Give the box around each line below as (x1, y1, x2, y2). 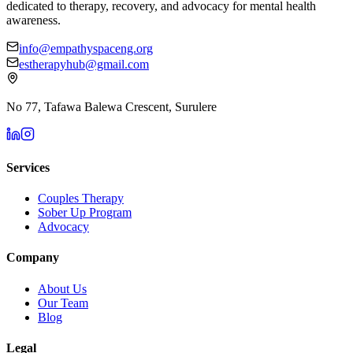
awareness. (6, 13, 61, 27)
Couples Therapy (38, 191, 124, 206)
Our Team (38, 295, 88, 310)
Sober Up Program (38, 206, 132, 220)
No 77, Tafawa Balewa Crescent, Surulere (6, 99, 217, 113)
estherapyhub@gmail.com (19, 57, 149, 71)
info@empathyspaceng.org (19, 41, 153, 55)
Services (6, 160, 50, 174)
